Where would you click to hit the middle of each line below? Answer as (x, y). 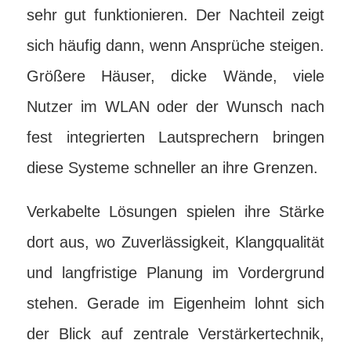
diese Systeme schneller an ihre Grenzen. (172, 168)
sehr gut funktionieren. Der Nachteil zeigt (175, 15)
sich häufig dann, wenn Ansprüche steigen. (175, 45)
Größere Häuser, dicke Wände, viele (175, 76)
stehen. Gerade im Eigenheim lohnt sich (175, 303)
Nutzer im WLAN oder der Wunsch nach (175, 107)
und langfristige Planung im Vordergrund (175, 273)
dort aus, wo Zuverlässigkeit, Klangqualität (175, 242)
